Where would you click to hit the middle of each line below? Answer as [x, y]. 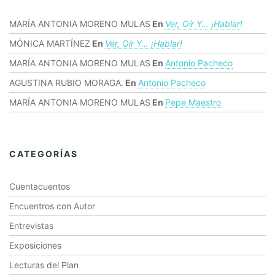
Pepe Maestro [193, 102]
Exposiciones [35, 245]
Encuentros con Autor [52, 206]
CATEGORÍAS [44, 154]
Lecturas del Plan [44, 265]
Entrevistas [31, 226]
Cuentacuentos [40, 186]
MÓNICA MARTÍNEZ [50, 43]
